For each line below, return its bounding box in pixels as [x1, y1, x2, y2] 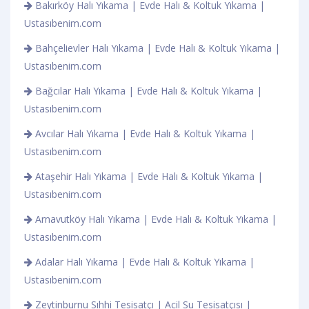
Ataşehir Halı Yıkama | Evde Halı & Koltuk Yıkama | [32, 169, 263, 183]
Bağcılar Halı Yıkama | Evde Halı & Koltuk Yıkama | [32, 83, 262, 97]
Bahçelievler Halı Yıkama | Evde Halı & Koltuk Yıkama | [32, 41, 280, 54]
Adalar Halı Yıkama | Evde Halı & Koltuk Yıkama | [32, 255, 255, 268]
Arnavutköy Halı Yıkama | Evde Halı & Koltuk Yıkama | [32, 212, 277, 226]
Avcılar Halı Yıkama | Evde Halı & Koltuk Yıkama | [32, 126, 255, 140]
